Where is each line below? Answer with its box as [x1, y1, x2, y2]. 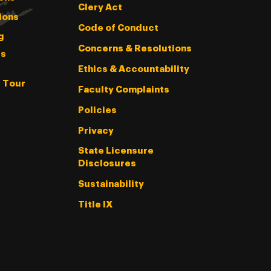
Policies [77, 106, 117, 116]
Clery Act [77, 3, 122, 13]
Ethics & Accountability [77, 65, 189, 74]
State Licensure [77, 146, 154, 156]
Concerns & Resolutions [77, 44, 192, 54]
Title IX [77, 200, 113, 210]
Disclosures [77, 159, 136, 169]
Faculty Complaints [77, 85, 169, 95]
